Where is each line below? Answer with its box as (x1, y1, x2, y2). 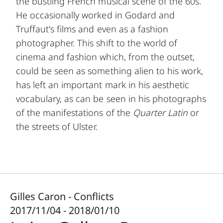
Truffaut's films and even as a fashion (16, 22, 168, 35)
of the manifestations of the (16, 106, 133, 118)
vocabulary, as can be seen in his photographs (16, 92, 207, 105)
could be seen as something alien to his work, (16, 64, 204, 77)
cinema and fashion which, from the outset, (16, 50, 195, 63)
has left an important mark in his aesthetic (16, 78, 190, 91)
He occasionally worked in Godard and (16, 8, 175, 21)
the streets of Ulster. (16, 120, 98, 132)
